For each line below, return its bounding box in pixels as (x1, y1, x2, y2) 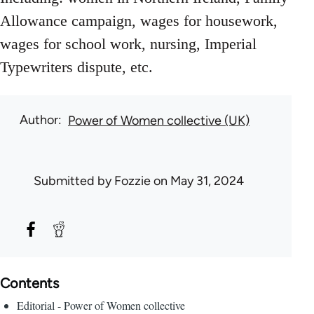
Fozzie (114, 173, 151, 189)
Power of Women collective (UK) (68, 113, 250, 129)
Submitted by (34, 173, 114, 189)
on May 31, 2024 (151, 173, 244, 189)
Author (20, 112, 58, 128)
